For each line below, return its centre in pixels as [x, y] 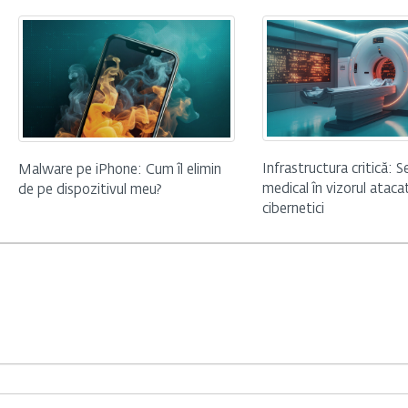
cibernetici [293, 209]
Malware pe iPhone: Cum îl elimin [119, 170]
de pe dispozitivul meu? [90, 190]
